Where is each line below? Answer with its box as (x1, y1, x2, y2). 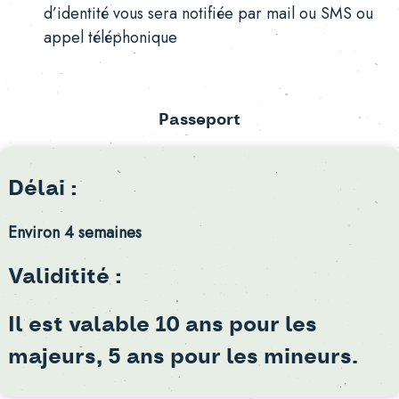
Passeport (159, 112, 240, 129)
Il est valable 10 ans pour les (7, 314, 317, 337)
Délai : (7, 178, 77, 200)
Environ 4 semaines (7, 221, 142, 245)
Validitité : (7, 266, 122, 289)
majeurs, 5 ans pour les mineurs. (7, 346, 358, 369)
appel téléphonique (43, 26, 177, 50)
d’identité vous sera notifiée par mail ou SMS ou (43, 2, 373, 26)
